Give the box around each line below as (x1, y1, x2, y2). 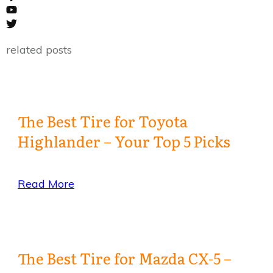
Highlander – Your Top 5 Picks (18, 130, 230, 152)
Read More (18, 177, 74, 191)
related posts (6, 43, 72, 57)
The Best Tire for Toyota (18, 110, 188, 132)
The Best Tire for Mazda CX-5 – (18, 247, 232, 269)
